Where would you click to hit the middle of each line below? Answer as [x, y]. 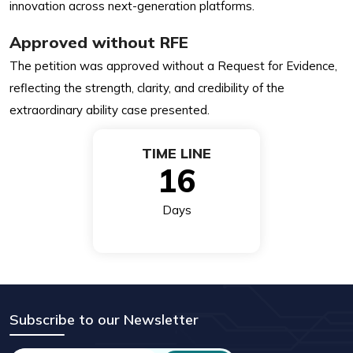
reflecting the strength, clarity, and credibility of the [147, 87]
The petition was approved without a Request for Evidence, [173, 65]
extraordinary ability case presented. [110, 110]
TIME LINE [176, 153]
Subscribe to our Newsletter [104, 319]
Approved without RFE [99, 42]
